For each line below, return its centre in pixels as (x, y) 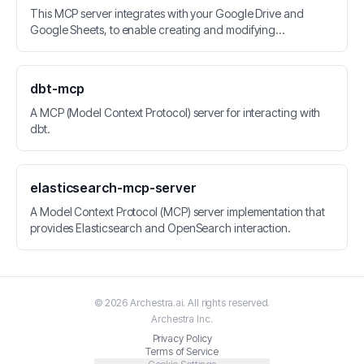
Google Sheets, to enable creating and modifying (153, 30)
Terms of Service (182, 352)
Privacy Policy (182, 339)
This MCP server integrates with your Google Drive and (167, 13)
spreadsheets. (65, 46)
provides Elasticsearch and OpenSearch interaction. (160, 228)
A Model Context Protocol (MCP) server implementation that (178, 212)
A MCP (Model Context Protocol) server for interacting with (175, 113)
